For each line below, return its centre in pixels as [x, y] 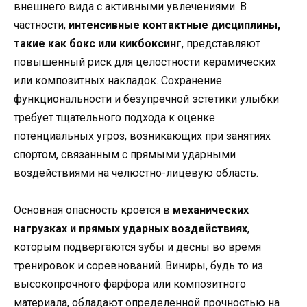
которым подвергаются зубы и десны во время [137, 247]
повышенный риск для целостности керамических [145, 62]
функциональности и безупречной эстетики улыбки [146, 99]
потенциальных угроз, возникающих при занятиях [142, 136]
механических [211, 210]
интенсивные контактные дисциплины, [174, 25]
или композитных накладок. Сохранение [118, 80]
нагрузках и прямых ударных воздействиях [131, 229]
